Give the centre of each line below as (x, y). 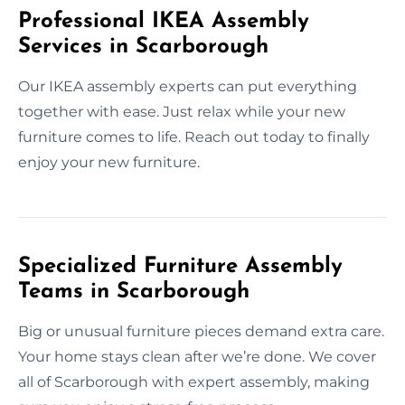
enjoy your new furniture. (109, 162)
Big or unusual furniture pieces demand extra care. (201, 331)
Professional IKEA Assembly (164, 21)
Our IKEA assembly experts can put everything (188, 86)
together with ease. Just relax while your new (182, 111)
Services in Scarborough (143, 47)
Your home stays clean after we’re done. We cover (197, 356)
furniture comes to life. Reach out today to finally (194, 137)
